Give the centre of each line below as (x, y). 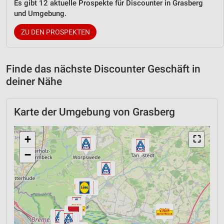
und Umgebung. (40, 13)
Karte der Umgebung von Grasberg (94, 112)
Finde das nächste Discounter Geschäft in (103, 69)
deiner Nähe (34, 81)
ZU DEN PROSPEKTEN (55, 32)
